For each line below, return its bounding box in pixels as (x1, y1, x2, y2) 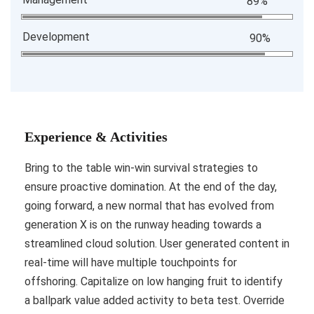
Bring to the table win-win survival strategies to (25, 161, 258, 175)
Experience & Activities (25, 128, 168, 144)
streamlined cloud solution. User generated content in (25, 236, 289, 250)
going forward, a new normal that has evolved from (25, 198, 274, 212)
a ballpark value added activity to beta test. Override (25, 293, 285, 307)
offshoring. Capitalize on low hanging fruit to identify (25, 274, 282, 288)
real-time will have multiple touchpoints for (25, 255, 237, 269)
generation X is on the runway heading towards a (25, 217, 261, 231)
